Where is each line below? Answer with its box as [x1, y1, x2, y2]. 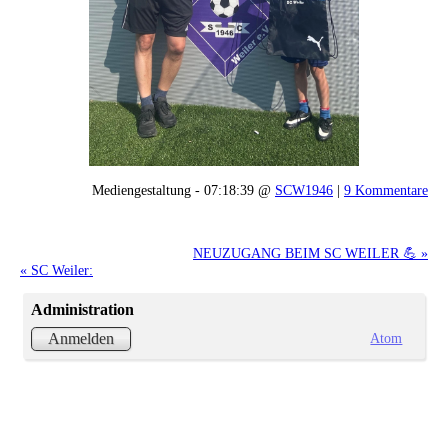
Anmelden [48, 330, 115, 348]
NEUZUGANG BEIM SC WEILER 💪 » [193, 244, 428, 261]
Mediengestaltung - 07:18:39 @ [92, 181, 275, 198]
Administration [31, 300, 135, 318]
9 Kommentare [344, 181, 428, 198]
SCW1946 [275, 181, 333, 198]
